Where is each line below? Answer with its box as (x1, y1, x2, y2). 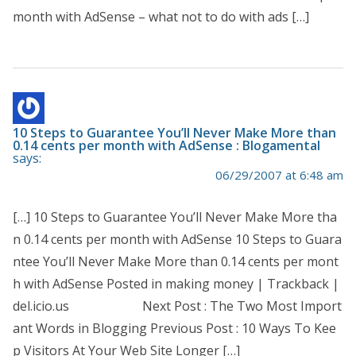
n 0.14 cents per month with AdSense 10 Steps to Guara (13, 230, 342, 249)
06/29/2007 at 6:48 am (215, 167, 343, 184)
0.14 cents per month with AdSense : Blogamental (13, 137, 320, 155)
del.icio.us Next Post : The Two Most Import (13, 297, 342, 315)
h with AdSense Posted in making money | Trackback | (13, 275, 339, 293)
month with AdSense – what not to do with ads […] (13, 8, 309, 26)
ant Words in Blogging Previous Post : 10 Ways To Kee (13, 319, 336, 338)
